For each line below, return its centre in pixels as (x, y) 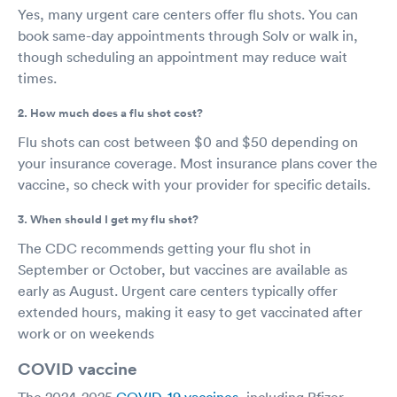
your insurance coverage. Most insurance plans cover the (198, 163)
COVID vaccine (78, 368)
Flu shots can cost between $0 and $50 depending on (188, 141)
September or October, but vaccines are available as (183, 269)
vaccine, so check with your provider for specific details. (194, 184)
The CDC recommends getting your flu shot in (164, 248)
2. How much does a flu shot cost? (110, 113)
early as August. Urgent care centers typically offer (178, 290)
